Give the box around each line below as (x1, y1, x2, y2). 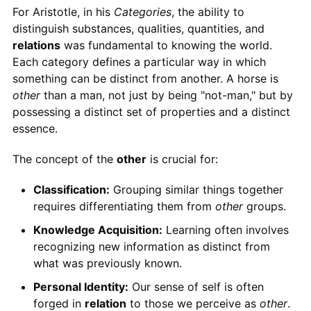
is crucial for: (146, 151, 218, 166)
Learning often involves (162, 222, 289, 237)
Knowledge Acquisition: (33, 222, 162, 237)
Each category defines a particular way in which (12, 54, 266, 69)
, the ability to (171, 4, 244, 19)
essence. (12, 121, 58, 135)
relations (12, 37, 60, 52)
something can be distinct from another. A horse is (12, 71, 278, 85)
